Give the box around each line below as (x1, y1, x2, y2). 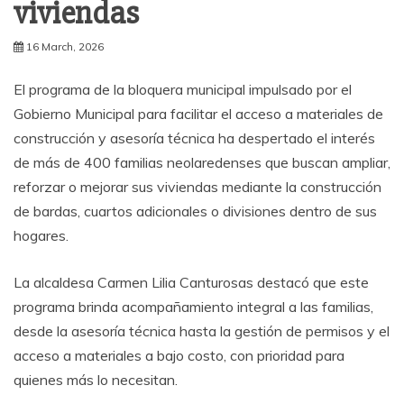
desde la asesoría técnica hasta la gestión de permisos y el (14, 322, 390, 341)
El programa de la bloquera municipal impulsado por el (14, 80, 352, 99)
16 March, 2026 (26, 40, 104, 54)
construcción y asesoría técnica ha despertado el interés (14, 129, 375, 148)
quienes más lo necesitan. (14, 371, 178, 390)
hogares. (14, 226, 69, 245)
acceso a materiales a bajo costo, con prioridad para (14, 346, 344, 365)
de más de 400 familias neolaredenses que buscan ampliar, (14, 153, 390, 172)
